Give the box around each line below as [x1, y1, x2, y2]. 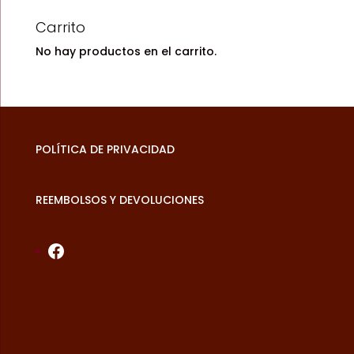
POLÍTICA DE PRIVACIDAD [35, 141, 175, 157]
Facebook [45, 236, 142, 263]
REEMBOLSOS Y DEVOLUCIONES [35, 191, 204, 208]
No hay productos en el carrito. [35, 43, 217, 59]
